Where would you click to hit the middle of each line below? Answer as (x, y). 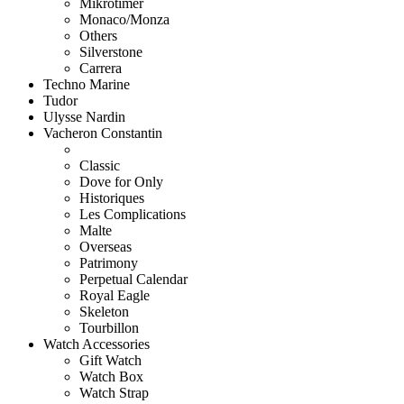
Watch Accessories (96, 344)
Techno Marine (87, 85)
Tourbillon (109, 328)
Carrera (101, 69)
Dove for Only (121, 182)
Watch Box (111, 377)
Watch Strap (114, 393)
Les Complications (133, 215)
